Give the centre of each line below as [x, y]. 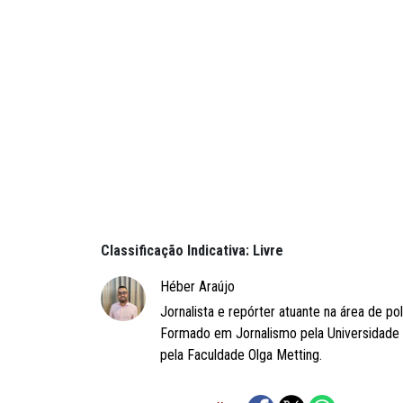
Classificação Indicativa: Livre [192, 251]
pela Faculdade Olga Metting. [241, 355]
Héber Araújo [197, 287]
